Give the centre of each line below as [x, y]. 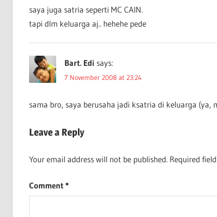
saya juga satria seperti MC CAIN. [86, 9]
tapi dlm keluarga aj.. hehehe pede [87, 23]
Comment [47, 186]
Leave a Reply [56, 132]
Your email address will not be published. [98, 159]
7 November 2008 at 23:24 [103, 77]
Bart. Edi [79, 62]
